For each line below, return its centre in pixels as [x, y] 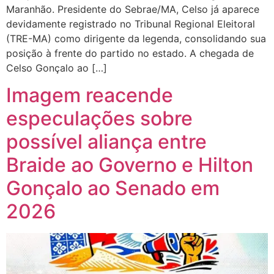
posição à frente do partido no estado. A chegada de [130, 54]
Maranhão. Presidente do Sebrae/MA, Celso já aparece [133, 9]
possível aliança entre [106, 142]
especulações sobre [99, 119]
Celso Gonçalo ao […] [57, 68]
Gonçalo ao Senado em [113, 188]
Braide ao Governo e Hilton [130, 165]
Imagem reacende [90, 95]
